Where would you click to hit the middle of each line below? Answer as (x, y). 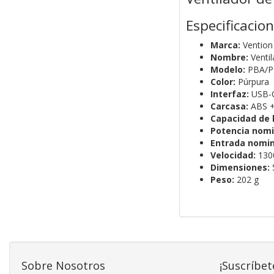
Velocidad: (233, 155)
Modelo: (228, 70)
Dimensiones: (240, 168)
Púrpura (252, 82)
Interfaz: (229, 94)
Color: (223, 82)
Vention (256, 45)
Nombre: (229, 57)
